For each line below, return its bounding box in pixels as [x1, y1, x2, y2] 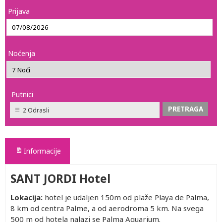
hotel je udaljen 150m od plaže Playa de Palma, [43, 192, 209, 202]
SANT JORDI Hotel [10, 171, 111, 186]
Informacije [24, 146, 61, 156]
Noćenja [8, 49, 35, 58]
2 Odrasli [23, 106, 49, 114]
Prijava [8, 6, 30, 16]
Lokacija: [10, 192, 43, 202]
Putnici [11, 90, 33, 99]
